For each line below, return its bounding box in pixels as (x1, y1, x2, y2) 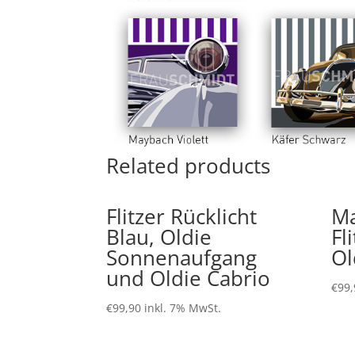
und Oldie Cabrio (106, 263, 271, 292)
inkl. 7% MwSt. (144, 300, 222, 315)
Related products (106, 151, 271, 180)
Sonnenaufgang (106, 242, 258, 272)
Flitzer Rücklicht (106, 201, 258, 231)
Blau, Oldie (106, 222, 212, 251)
